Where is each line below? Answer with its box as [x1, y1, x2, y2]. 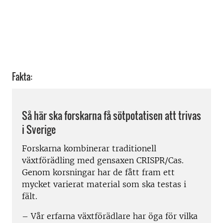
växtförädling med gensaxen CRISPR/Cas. [22, 155, 184, 166]
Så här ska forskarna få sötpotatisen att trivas [22, 108, 201, 123]
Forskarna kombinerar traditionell [22, 143, 156, 154]
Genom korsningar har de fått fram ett [22, 167, 175, 178]
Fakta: [12, 70, 32, 83]
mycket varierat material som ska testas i [22, 179, 186, 190]
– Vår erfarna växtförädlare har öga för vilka [22, 211, 198, 222]
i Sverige [22, 121, 56, 137]
